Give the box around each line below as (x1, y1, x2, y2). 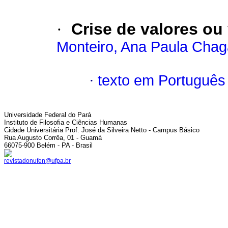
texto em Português (98, 72, 225, 89)
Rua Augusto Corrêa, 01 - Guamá (4, 134, 102, 141)
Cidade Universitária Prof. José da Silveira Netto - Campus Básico (4, 126, 199, 134)
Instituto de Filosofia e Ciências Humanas (4, 119, 127, 126)
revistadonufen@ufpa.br (4, 157, 71, 164)
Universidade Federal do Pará (4, 111, 91, 119)
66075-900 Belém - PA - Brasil (4, 141, 93, 149)
